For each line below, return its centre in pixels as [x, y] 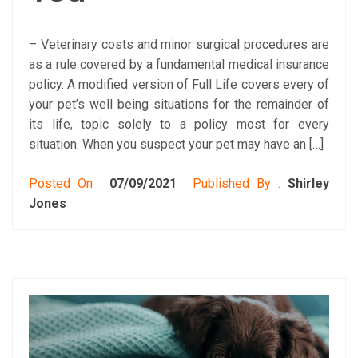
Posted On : [70, 184]
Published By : [237, 184]
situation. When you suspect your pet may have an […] [176, 145]
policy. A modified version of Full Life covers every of [179, 85]
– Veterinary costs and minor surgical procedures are [179, 45]
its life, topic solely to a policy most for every [179, 125]
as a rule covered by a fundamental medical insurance [179, 65]
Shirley [309, 184]
